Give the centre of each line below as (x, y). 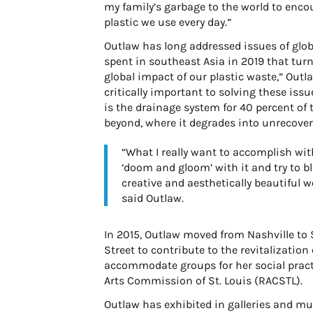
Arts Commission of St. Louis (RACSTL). (205, 280)
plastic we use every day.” (169, 22)
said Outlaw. (154, 198)
